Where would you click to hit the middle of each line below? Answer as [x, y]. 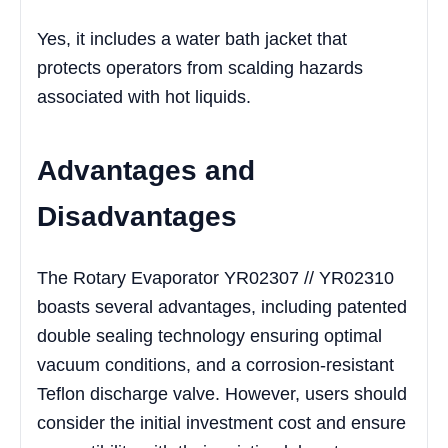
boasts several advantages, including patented [222, 306]
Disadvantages [137, 217]
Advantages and [146, 171]
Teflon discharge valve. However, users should [222, 393]
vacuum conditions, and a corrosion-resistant [215, 364]
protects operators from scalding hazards [200, 68]
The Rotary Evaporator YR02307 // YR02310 [215, 277]
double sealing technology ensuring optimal [209, 335]
